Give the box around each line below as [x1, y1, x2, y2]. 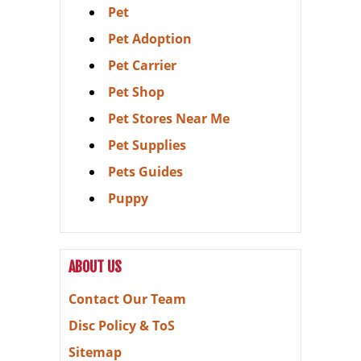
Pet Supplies [107, 135, 186, 154]
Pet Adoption [107, 29, 192, 48]
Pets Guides [107, 162, 183, 180]
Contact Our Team [68, 289, 186, 308]
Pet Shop [107, 82, 164, 101]
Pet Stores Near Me [107, 109, 230, 127]
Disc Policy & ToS [68, 316, 175, 334]
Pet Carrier [107, 56, 176, 74]
